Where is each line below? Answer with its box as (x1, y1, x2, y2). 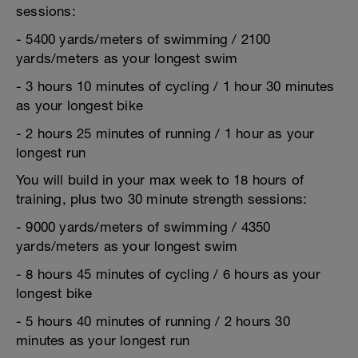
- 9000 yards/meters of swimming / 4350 (16, 219, 271, 235)
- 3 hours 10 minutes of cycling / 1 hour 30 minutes (16, 78, 335, 94)
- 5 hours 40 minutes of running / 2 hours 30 (16, 313, 290, 329)
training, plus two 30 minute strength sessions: (16, 191, 308, 207)
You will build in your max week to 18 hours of (16, 172, 304, 188)
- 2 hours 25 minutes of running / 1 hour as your (16, 125, 315, 141)
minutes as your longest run (16, 332, 190, 348)
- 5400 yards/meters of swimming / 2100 (16, 31, 271, 47)
